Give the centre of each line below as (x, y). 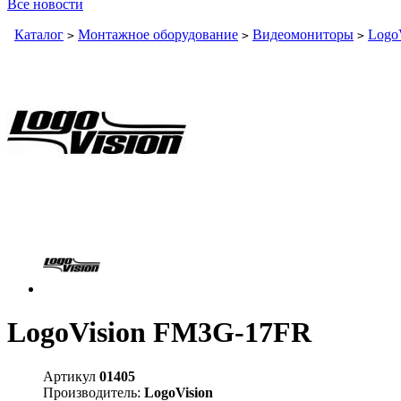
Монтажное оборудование (158, 34)
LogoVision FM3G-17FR (159, 333)
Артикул (71, 376)
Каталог (39, 34)
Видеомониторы (303, 34)
